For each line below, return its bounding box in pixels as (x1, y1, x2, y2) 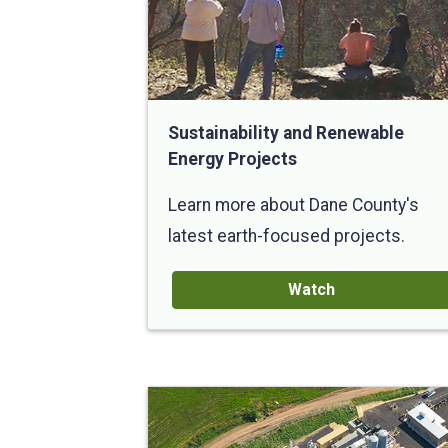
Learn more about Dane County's (168, 195, 419, 216)
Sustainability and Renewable (168, 122, 404, 143)
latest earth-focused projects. (168, 226, 405, 247)
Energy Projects (168, 148, 297, 169)
